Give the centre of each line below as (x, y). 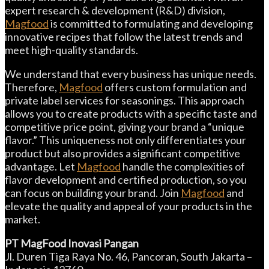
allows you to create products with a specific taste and (131, 113)
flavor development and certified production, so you (126, 180)
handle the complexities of (183, 166)
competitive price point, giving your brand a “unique (125, 127)
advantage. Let (41, 166)
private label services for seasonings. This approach (125, 100)
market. (23, 219)
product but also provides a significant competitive (122, 153)
